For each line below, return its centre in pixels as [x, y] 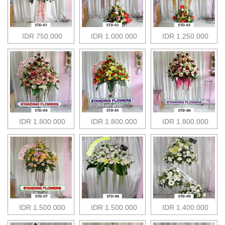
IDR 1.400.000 [186, 207]
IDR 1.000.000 [114, 36]
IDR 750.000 [42, 36]
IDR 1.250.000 [186, 36]
